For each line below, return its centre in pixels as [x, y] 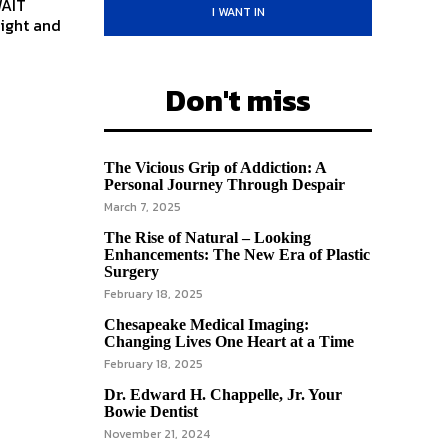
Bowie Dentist [151, 411]
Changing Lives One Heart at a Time [229, 341]
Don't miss [238, 100]
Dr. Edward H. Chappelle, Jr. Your [223, 394]
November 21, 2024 [157, 434]
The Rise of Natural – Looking [207, 237]
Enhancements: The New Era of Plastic [237, 254]
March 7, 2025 [142, 207]
